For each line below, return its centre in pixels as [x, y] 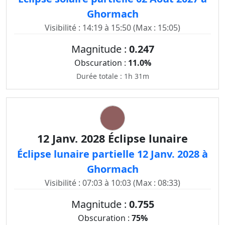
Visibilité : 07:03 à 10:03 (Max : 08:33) [113, 183]
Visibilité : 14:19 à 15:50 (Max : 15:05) [113, 28]
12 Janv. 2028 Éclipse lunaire [113, 138]
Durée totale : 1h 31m [113, 76]
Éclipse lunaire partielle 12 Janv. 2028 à [113, 154]
